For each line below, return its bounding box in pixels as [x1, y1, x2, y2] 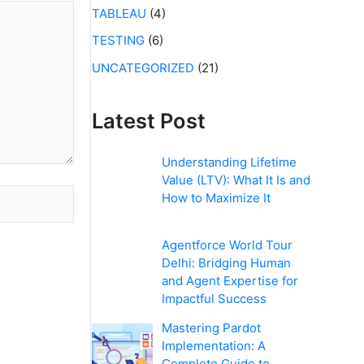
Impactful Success [162, 291, 267, 307]
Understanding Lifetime [162, 154, 297, 171]
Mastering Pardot [162, 320, 262, 336]
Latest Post [92, 107, 206, 133]
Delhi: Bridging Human [162, 255, 292, 271]
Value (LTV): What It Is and [162, 172, 311, 188]
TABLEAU [92, 6, 146, 21]
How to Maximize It [162, 190, 271, 206]
